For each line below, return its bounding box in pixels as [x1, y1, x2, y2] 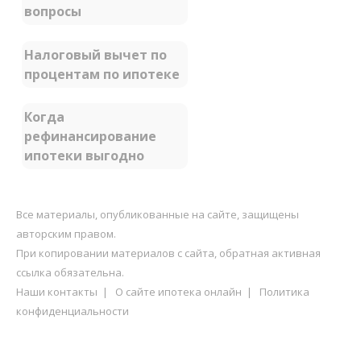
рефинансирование [24, 127, 156, 146]
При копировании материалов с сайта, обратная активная [16, 245, 321, 260]
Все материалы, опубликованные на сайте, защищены [16, 206, 299, 222]
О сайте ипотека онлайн [115, 284, 242, 299]
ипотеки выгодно [24, 147, 144, 165]
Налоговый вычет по [24, 45, 167, 64]
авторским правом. [16, 226, 116, 241]
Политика [259, 284, 309, 299]
